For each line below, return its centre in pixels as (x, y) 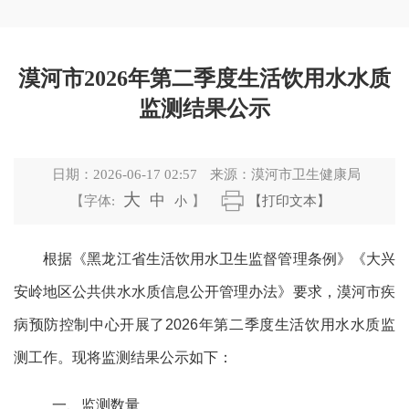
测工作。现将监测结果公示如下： (123, 357)
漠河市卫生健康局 (305, 175)
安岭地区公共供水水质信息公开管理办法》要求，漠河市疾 (204, 291)
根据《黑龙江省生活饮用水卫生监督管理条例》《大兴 (204, 258)
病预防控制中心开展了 (90, 324)
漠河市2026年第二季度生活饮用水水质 (204, 78)
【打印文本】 (289, 201)
